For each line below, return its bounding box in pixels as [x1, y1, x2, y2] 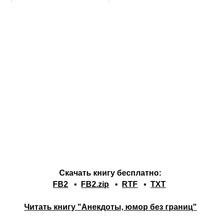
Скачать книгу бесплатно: [59, 169, 162, 177]
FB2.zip [81, 180, 110, 188]
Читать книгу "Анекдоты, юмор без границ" [24, 203, 197, 211]
